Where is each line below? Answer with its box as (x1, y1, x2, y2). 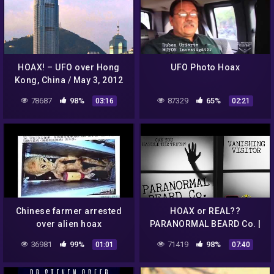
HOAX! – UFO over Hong (18, 62, 120, 73)
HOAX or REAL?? (170, 206, 240, 217)
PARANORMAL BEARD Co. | (149, 219, 261, 229)
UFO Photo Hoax (171, 62, 240, 73)
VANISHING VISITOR (163, 232, 248, 242)
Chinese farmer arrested (15, 206, 122, 217)
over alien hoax (35, 219, 102, 229)
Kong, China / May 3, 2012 (14, 75, 124, 86)
